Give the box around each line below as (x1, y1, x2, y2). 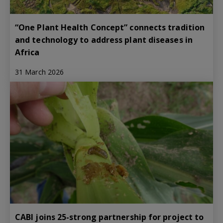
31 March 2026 (15, 67, 64, 77)
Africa (15, 47, 40, 58)
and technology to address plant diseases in (15, 34, 193, 46)
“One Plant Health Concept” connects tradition (15, 22, 205, 33)
